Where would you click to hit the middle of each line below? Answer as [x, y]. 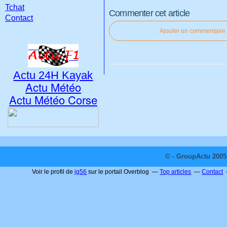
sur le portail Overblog [118, 172]
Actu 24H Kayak [53, 75]
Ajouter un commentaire [193, 31]
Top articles [176, 172]
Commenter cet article [149, 13]
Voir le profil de [53, 172]
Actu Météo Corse [53, 100]
